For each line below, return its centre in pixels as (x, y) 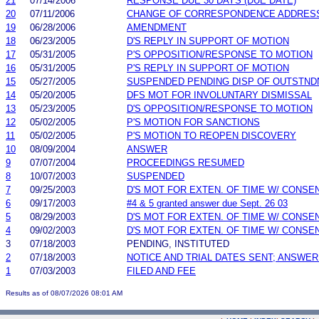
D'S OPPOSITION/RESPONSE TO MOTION (220, 108)
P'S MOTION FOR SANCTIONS (193, 122)
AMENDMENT (157, 27)
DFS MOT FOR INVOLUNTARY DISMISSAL (219, 95)
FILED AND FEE (161, 271)
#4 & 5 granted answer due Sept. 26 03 (207, 203)
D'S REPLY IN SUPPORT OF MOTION (208, 41)
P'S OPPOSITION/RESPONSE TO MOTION (220, 54)
